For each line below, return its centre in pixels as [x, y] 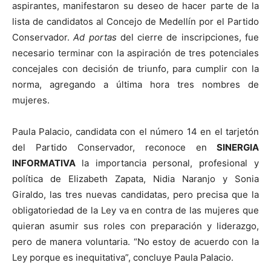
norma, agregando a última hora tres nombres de [135, 84]
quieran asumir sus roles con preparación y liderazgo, [135, 226]
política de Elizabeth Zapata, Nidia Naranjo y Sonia [135, 179]
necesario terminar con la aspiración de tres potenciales [135, 53]
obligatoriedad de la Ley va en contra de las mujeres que [135, 210]
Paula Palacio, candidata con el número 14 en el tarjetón [135, 132]
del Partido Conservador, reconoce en [109, 147]
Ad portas [95, 37]
